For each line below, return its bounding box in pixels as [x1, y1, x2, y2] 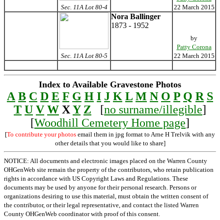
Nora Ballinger [111, 12, 161, 21]
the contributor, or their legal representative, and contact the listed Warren [4, 201, 199, 209]
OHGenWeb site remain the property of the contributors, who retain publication [4, 166, 214, 173]
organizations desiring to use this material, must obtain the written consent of [4, 192, 208, 200]
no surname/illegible [104, 103, 202, 116]
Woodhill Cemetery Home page [34, 116, 186, 129]
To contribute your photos [7, 131, 76, 138]
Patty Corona [176, 43, 212, 51]
